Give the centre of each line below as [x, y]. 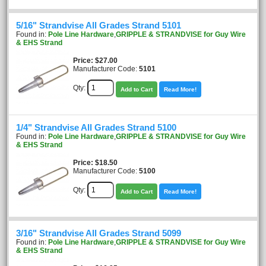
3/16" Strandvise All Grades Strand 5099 [99, 233]
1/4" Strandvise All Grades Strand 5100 [96, 128]
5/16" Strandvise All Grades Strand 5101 [99, 26]
